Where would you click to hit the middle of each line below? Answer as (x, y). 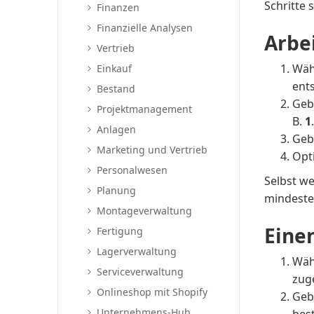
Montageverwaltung (145, 211)
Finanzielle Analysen (145, 28)
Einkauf (115, 68)
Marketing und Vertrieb (152, 150)
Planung (117, 190)
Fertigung (120, 231)
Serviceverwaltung (141, 272)
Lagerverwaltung (137, 251)
